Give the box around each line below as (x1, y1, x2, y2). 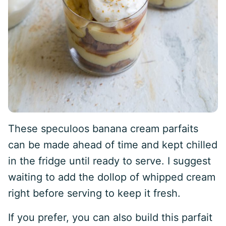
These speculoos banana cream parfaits (8, 123, 198, 135)
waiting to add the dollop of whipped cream (8, 171, 215, 183)
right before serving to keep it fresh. (8, 187, 181, 199)
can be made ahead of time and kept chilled (8, 139, 217, 151)
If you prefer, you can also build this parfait (8, 211, 212, 223)
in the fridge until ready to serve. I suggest (8, 155, 211, 167)
